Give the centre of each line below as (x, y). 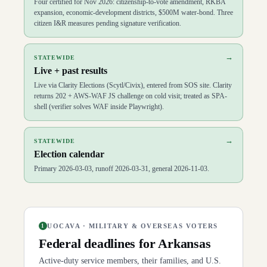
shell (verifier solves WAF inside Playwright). (99, 107)
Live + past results (71, 71)
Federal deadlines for (99, 243)
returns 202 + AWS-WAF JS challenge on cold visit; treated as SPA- (131, 96)
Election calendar (69, 154)
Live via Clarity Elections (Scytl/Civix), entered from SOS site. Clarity (133, 85)
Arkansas (184, 243)
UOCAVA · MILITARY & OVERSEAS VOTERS (133, 226)
